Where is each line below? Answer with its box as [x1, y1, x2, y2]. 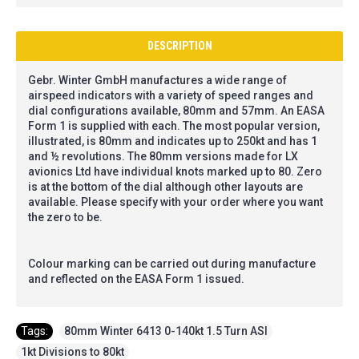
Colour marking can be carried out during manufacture [28, 256, 316, 270]
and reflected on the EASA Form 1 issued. [28, 272, 244, 285]
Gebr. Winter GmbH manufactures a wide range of [28, 73, 287, 87]
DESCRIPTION [147, 38, 212, 52]
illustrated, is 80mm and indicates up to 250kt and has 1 [28, 134, 317, 147]
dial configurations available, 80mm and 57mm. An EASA [28, 103, 325, 117]
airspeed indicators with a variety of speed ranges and [28, 88, 313, 102]
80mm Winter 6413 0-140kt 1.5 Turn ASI [64, 324, 268, 337]
